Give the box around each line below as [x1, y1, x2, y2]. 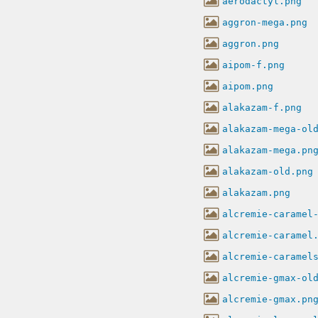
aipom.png [222, 80, 273, 92]
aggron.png [222, 38, 279, 49]
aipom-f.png [222, 59, 285, 70]
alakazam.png [222, 187, 290, 198]
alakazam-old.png [222, 165, 313, 177]
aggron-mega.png [222, 16, 307, 28]
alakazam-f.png [222, 102, 302, 113]
